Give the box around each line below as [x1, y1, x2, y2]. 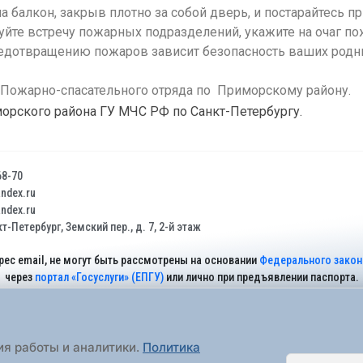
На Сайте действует [23, 317, 122, 330]
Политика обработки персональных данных [122, 317, 336, 330]
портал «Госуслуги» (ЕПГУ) [34, 271, 164, 284]
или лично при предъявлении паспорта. [163, 271, 359, 284]
